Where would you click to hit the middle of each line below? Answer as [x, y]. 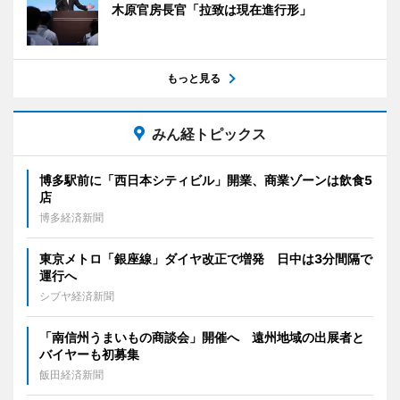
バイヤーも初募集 [89, 354]
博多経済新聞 [71, 218]
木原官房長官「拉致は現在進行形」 [212, 10]
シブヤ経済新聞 [77, 296]
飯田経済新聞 [71, 375]
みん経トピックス [209, 134]
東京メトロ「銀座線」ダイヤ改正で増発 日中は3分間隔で [206, 259]
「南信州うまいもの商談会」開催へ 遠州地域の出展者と [202, 337]
